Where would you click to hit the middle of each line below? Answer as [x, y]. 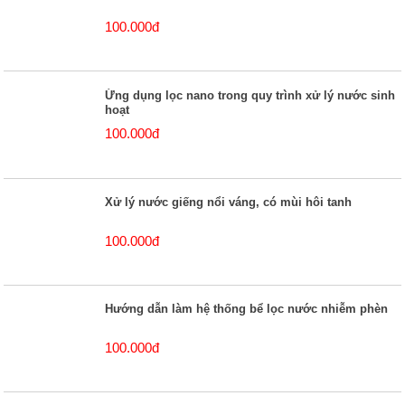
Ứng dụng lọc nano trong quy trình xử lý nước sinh [250, 95]
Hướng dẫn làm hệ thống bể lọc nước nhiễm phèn [247, 309]
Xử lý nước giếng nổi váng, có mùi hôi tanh [229, 202]
